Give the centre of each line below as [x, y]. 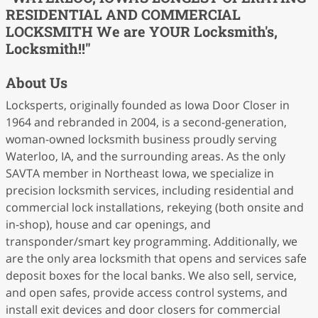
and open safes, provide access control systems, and [147, 292]
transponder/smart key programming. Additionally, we [152, 241]
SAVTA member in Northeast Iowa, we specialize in [140, 173]
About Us [37, 82]
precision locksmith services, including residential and [150, 190]
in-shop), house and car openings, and [108, 224]
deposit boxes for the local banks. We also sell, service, [151, 275]
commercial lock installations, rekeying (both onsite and [155, 207]
